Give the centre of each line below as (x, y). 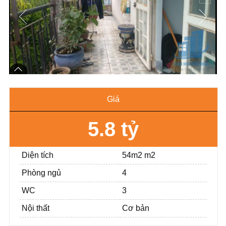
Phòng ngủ (42, 173)
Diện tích (38, 155)
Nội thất (36, 208)
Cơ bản (136, 208)
